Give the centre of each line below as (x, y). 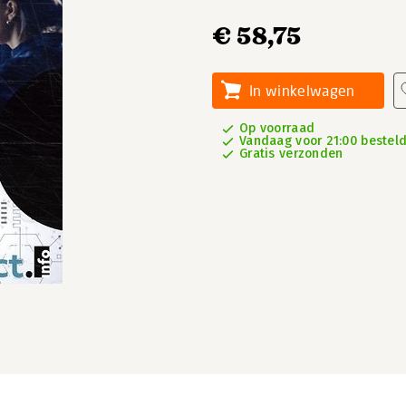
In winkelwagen (302, 90)
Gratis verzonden (291, 154)
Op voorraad (277, 128)
